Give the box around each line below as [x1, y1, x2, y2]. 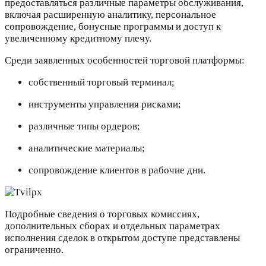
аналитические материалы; [28, 142, 145, 154]
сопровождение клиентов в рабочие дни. [28, 164, 205, 176]
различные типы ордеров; [28, 121, 140, 132]
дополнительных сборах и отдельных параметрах [5, 220, 220, 232]
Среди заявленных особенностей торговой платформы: [5, 55, 245, 66]
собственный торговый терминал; [28, 77, 175, 88]
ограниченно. [5, 244, 64, 256]
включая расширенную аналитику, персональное [5, 9, 216, 21]
